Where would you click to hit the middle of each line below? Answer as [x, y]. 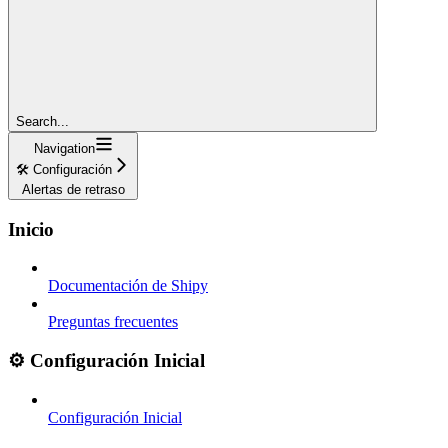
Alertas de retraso [73, 189]
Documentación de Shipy [128, 286]
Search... [42, 121]
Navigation [64, 148]
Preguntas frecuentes [113, 322]
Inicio [31, 229]
